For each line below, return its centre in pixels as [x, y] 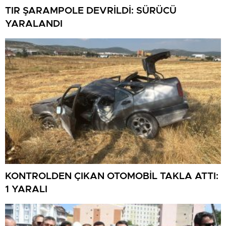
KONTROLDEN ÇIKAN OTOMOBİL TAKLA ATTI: [112, 177]
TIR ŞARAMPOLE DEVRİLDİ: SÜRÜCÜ [91, 11]
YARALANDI [34, 24]
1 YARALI [26, 190]
